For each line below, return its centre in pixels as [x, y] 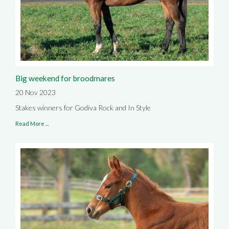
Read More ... [32, 123]
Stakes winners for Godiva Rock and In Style [83, 107]
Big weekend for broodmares [65, 78]
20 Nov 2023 [36, 92]
